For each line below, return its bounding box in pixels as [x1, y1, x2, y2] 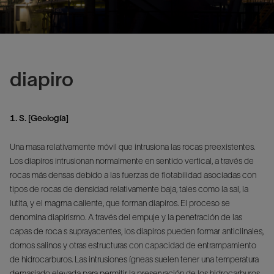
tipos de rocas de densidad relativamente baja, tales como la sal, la [10, 183, 248, 194]
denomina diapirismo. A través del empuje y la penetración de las [10, 212, 242, 222]
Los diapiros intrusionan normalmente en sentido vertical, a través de [10, 155, 254, 166]
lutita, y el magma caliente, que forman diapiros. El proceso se [10, 198, 230, 208]
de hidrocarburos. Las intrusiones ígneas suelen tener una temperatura [10, 254, 259, 264]
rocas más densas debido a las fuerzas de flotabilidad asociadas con [10, 169, 256, 180]
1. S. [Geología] [10, 113, 68, 123]
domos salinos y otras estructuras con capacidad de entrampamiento [10, 240, 256, 250]
